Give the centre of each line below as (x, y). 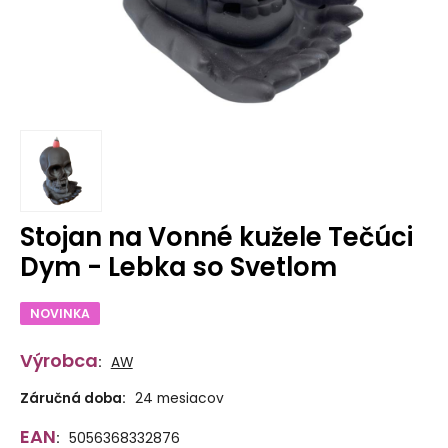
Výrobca (58, 361)
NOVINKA (59, 313)
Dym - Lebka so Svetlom (178, 266)
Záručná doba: (72, 399)
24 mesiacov (179, 399)
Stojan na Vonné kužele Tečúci (216, 236)
